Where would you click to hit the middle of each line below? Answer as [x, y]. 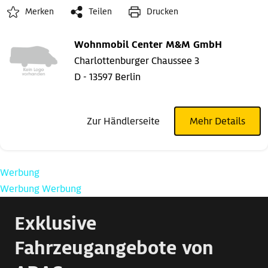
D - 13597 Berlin [107, 77]
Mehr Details [217, 121]
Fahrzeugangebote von [114, 248]
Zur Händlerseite [123, 121]
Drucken [162, 12]
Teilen [100, 12]
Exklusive [55, 223]
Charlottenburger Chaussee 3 [137, 61]
